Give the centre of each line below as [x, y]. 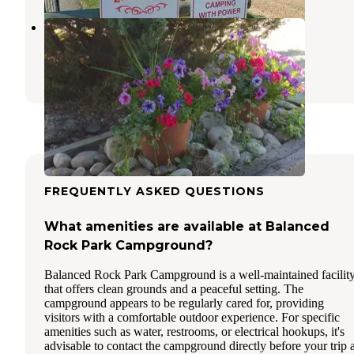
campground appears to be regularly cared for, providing [184, 303]
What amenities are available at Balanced [187, 227]
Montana [109, 47]
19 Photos [226, 67]
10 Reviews [156, 67]
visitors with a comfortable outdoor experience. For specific [192, 318]
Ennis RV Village [107, 27]
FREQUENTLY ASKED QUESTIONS [154, 192]
